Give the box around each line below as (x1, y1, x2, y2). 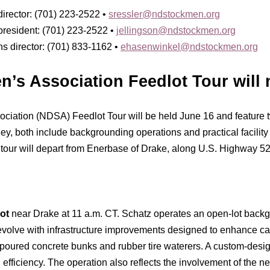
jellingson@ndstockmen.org (116, 25, 236, 36)
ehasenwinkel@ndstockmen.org (121, 42, 258, 52)
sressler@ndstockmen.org (108, 9, 220, 19)
